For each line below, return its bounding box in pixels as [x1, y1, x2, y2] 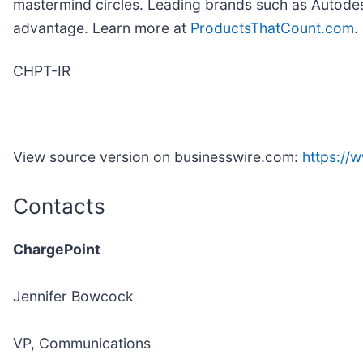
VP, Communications [13, 335, 151, 352]
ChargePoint [13, 241, 100, 258]
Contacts [13, 192, 105, 219]
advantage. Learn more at [13, 19, 190, 36]
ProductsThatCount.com [190, 19, 354, 36]
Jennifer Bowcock [13, 288, 134, 305]
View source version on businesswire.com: [13, 147, 302, 165]
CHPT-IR [13, 62, 70, 79]
